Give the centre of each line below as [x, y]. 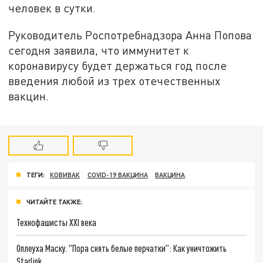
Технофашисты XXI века [57, 222]
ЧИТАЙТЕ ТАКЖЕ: [54, 201]
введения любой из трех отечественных [114, 80]
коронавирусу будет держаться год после [118, 65]
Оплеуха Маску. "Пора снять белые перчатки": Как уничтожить [122, 248]
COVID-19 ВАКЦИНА [117, 175]
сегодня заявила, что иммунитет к [99, 50]
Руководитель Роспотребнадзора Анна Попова [130, 35]
